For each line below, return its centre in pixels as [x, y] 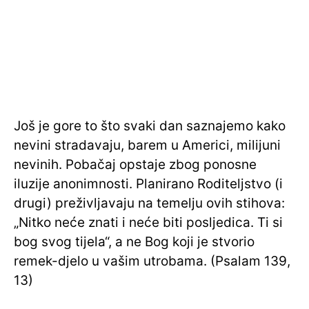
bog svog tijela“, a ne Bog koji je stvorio [134, 242]
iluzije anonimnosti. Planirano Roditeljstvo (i [148, 184]
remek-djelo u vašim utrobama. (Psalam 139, [152, 261]
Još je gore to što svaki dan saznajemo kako [150, 126]
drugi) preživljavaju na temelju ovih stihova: [149, 203]
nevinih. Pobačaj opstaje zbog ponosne [135, 165]
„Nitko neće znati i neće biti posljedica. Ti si [148, 223]
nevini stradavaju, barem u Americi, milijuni [147, 146]
